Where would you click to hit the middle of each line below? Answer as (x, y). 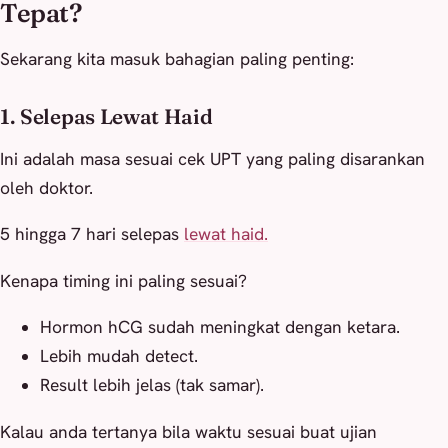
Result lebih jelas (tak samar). (152, 385)
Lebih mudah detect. (119, 356)
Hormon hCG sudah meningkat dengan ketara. (220, 327)
